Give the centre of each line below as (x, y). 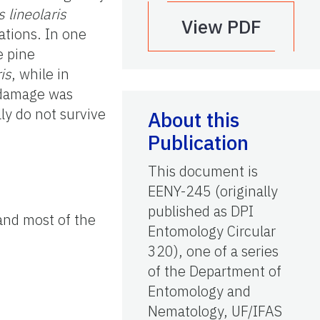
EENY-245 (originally (213, 191)
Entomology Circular (212, 231)
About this (194, 119)
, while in (41, 74)
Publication (198, 142)
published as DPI (201, 211)
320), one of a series (213, 251)
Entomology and (199, 291)
